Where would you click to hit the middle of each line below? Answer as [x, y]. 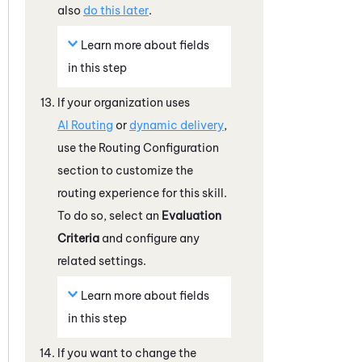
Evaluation [192, 215]
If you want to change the [127, 353]
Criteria [78, 238]
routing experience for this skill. [142, 193]
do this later [116, 10]
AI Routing [85, 125]
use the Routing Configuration [138, 147]
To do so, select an [109, 215]
